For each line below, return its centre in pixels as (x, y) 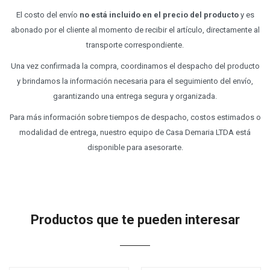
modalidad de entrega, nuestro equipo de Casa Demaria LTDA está (135, 133)
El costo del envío (48, 15)
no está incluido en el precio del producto (159, 15)
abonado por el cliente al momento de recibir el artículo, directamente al (135, 30)
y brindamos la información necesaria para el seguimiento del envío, (135, 81)
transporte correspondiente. (135, 45)
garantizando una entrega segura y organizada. (135, 96)
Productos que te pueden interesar (135, 220)
